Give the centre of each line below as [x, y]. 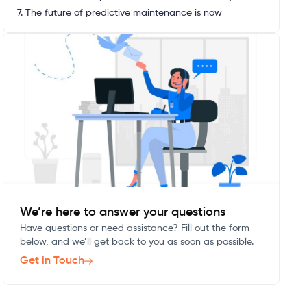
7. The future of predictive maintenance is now [119, 13]
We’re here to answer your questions [122, 212]
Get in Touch [52, 261]
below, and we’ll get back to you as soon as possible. [136, 242]
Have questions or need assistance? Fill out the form [134, 228]
